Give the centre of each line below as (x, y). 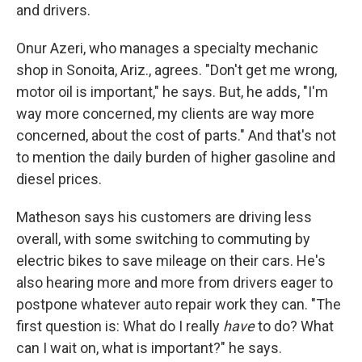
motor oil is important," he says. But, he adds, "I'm (172, 92)
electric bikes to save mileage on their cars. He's (171, 261)
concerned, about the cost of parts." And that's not (176, 135)
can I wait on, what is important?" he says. (149, 348)
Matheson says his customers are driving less (164, 217)
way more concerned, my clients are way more (165, 114)
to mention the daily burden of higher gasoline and (176, 157)
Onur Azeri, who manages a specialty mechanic (167, 48)
